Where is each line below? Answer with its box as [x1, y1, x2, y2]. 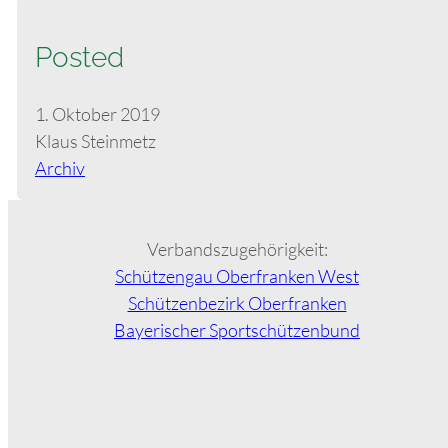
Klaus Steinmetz [35, 129, 156, 152]
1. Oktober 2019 [35, 102, 160, 125]
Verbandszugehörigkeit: [146, 237, 328, 260]
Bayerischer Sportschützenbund [114, 318, 360, 341]
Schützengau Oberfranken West [115, 264, 359, 287]
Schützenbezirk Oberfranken [127, 291, 347, 314]
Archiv [35, 156, 85, 179]
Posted [35, 40, 124, 74]
